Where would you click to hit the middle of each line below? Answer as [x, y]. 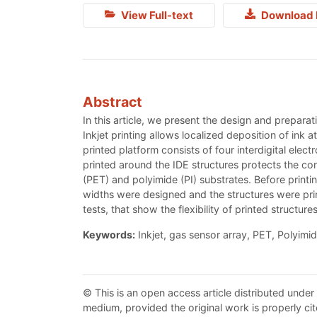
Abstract [113, 102]
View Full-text [156, 15]
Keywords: [109, 235]
